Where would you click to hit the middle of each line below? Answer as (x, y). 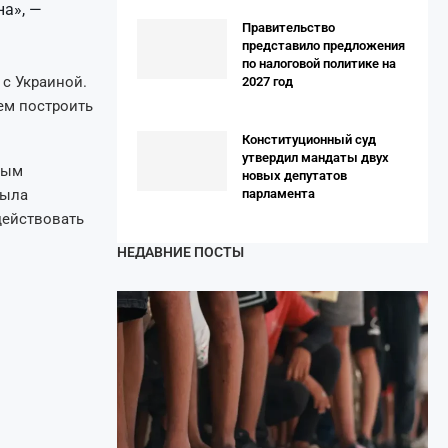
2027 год (267, 81)
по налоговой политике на (319, 63)
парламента (278, 193)
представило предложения (323, 45)
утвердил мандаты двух (315, 157)
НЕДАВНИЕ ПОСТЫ (180, 252)
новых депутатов (294, 175)
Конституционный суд (309, 139)
